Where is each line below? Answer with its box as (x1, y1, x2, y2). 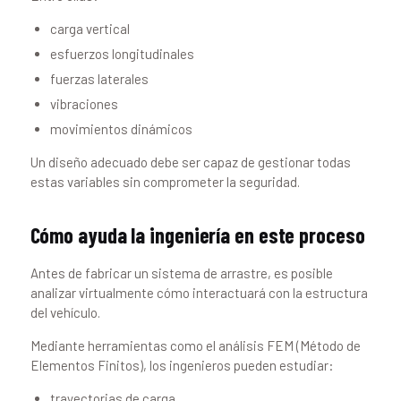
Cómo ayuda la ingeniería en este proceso (30, 222, 365, 249)
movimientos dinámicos (50, 121, 193, 138)
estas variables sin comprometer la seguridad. (30, 174, 300, 191)
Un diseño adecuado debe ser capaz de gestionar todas (30, 154, 351, 171)
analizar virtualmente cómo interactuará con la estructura (30, 285, 368, 302)
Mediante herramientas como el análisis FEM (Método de (30, 337, 361, 354)
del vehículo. (30, 304, 100, 321)
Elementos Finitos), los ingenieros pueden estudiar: (30, 357, 334, 374)
